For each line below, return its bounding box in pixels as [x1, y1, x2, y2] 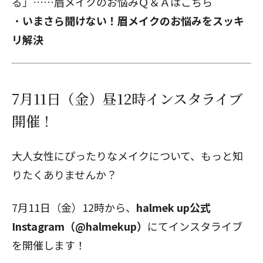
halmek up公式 [136, 200, 211, 215]
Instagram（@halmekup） [12, 218, 147, 234]
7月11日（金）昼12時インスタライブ [12, 88, 242, 109]
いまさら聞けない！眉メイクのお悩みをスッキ [22, 13, 244, 28]
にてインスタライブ [147, 218, 242, 234]
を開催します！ [12, 237, 86, 252]
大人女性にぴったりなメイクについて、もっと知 [12, 148, 243, 163]
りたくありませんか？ [12, 167, 117, 182]
